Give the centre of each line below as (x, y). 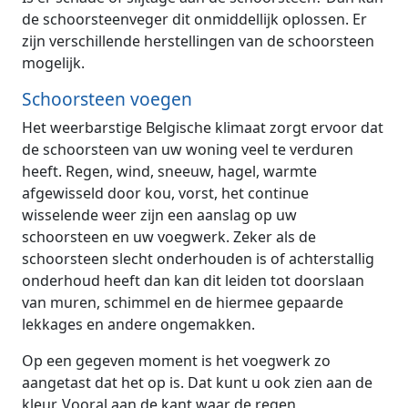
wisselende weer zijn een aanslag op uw (159, 214)
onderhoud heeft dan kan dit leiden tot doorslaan (193, 280)
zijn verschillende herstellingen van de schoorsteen (198, 41)
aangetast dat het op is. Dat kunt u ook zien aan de (197, 382)
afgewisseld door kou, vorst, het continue (165, 193)
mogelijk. (53, 62)
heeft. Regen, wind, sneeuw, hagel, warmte (169, 171)
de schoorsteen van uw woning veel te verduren (188, 149)
